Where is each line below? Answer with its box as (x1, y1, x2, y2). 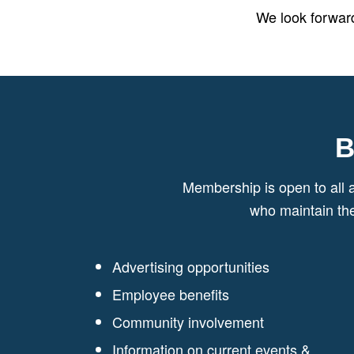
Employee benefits (112, 283, 229, 304)
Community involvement (112, 311, 264, 332)
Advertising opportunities (112, 255, 269, 277)
